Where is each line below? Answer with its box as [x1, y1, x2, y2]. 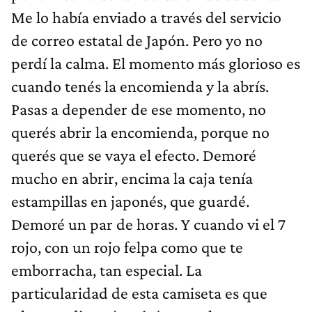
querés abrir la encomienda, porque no [11, 123, 270, 142]
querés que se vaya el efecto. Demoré [11, 146, 256, 165]
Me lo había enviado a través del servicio [11, 8, 281, 27]
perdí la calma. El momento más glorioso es [11, 54, 300, 73]
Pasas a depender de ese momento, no [11, 100, 266, 119]
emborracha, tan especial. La [11, 260, 202, 280]
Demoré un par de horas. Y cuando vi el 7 [11, 214, 286, 234]
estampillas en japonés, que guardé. [11, 192, 249, 211]
